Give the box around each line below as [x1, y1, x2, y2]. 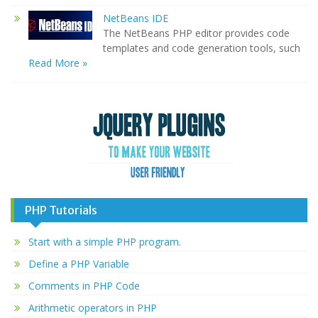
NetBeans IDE [103, 11, 168, 25]
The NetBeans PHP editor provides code [103, 26, 290, 40]
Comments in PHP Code [28, 279, 140, 292]
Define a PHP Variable [28, 257, 129, 270]
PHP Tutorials [25, 203, 97, 217]
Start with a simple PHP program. [28, 235, 181, 248]
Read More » [28, 56, 87, 70]
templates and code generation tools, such [103, 41, 300, 55]
